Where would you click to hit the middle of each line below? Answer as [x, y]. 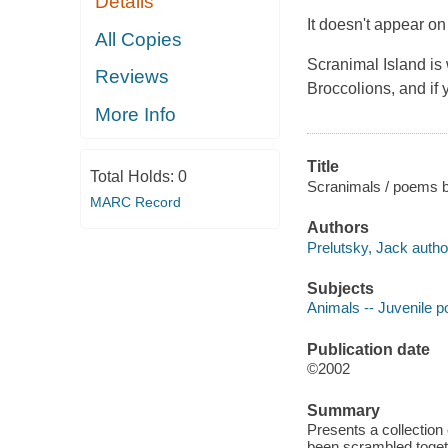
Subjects [340, 288]
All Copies [139, 39]
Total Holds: [133, 177]
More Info [136, 114]
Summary [343, 410]
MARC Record [135, 202]
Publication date [368, 349]
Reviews [132, 77]
